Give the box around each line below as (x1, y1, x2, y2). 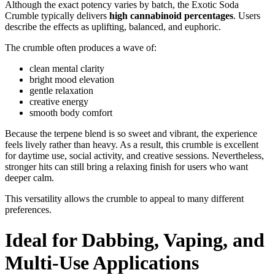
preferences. (5, 204, 52, 215)
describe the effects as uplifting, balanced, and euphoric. (5, 21, 221, 33)
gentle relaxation (29, 85, 93, 96)
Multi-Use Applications (5, 251, 199, 274)
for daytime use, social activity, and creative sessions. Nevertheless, (5, 150, 264, 161)
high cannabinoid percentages (109, 10, 233, 21)
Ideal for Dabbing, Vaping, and (5, 228, 265, 251)
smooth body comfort (29, 107, 112, 118)
